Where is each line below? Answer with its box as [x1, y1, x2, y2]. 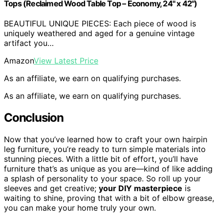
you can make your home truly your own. [4, 202, 156, 213]
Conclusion [4, 110, 64, 125]
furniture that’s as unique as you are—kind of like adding [4, 163, 213, 174]
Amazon [4, 56, 34, 66]
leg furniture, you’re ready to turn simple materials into [4, 144, 206, 154]
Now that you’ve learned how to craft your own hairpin [4, 134, 207, 144]
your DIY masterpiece [99, 183, 182, 193]
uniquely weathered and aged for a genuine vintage [4, 28, 195, 39]
